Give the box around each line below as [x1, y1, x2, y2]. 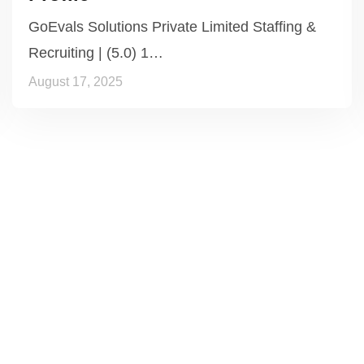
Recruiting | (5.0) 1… [28, 44, 163, 61]
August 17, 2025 [28, 74, 123, 89]
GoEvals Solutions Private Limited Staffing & [28, 18, 316, 35]
